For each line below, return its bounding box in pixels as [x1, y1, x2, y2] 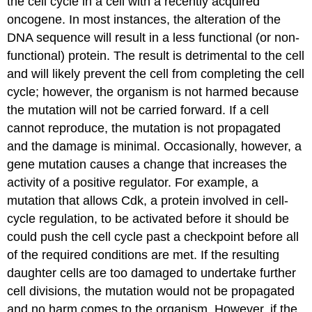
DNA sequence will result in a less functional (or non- [7, 30, 300, 45]
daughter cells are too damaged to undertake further [7, 265, 297, 280]
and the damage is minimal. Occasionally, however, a [7, 139, 302, 153]
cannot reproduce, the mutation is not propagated [7, 120, 281, 135]
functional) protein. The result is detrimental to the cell [7, 48, 305, 63]
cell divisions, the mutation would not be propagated [7, 283, 295, 298]
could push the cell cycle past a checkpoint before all [7, 229, 299, 244]
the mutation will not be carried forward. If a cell [7, 102, 270, 117]
